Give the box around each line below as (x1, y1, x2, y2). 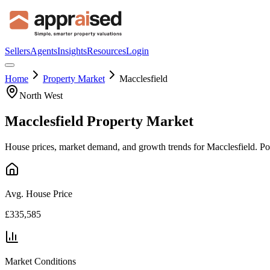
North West (19, 90, 63, 101)
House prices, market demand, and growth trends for (5, 141, 207, 152)
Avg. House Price (5, 188, 72, 199)
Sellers (5, 46, 30, 56)
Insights (57, 46, 87, 56)
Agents (30, 46, 57, 56)
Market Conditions (5, 256, 76, 266)
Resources (87, 46, 126, 56)
